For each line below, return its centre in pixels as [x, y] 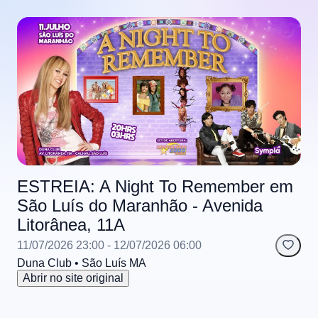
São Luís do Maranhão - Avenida [140, 206]
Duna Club [44, 263]
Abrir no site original [73, 278]
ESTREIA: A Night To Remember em [155, 187]
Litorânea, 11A [71, 225]
